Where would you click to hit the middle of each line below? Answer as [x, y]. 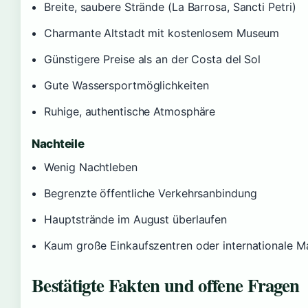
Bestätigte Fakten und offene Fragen [166, 285]
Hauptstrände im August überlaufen [136, 219]
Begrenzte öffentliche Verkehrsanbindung [151, 193]
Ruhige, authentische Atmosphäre [130, 111]
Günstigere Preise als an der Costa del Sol [153, 59]
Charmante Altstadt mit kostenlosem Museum [162, 33]
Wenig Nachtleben [91, 167]
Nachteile [58, 143]
